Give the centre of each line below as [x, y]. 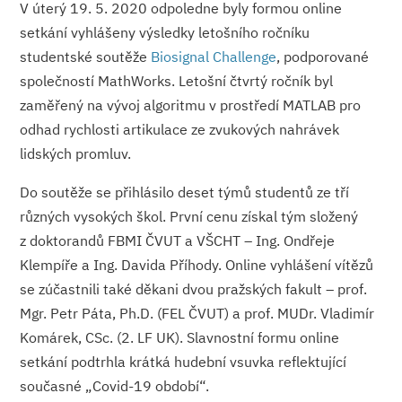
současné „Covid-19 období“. [115, 386]
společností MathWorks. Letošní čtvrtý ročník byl [177, 81]
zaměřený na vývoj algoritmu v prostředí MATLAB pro [191, 105]
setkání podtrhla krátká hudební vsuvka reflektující [184, 362]
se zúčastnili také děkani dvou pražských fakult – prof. [194, 289]
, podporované [323, 57]
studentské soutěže [86, 57]
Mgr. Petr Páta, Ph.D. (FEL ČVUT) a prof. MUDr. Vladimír [197, 314]
